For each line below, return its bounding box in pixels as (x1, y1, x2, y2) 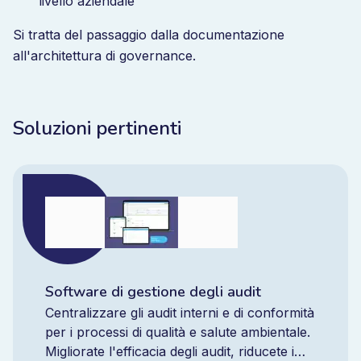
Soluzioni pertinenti (13, 115, 181, 141)
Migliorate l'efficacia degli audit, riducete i (45, 343, 294, 359)
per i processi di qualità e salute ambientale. (45, 324, 310, 340)
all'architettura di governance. (13, 48, 196, 64)
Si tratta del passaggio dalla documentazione (13, 27, 284, 43)
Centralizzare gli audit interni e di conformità (45, 305, 314, 321)
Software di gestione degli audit (45, 282, 261, 301)
